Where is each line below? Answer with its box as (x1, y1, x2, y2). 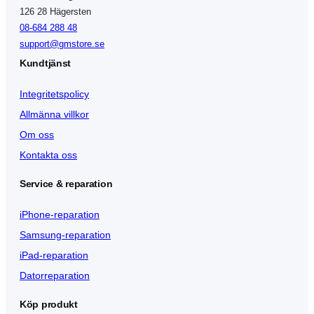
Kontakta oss (20, 149, 77, 161)
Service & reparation (20, 177, 113, 189)
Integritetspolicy (20, 88, 89, 100)
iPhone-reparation (20, 208, 100, 220)
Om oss (20, 128, 54, 140)
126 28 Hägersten (20, 6, 91, 17)
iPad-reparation (20, 249, 88, 261)
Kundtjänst (20, 57, 71, 69)
